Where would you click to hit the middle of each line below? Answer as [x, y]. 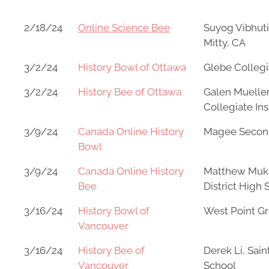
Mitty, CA [225, 43]
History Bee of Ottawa [130, 92]
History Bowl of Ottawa [132, 67]
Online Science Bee [124, 28]
